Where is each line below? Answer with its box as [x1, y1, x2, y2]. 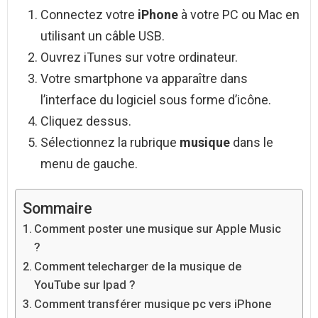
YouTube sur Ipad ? [34, 278, 136, 292]
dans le [233, 135, 273, 150]
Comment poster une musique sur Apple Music [34, 222, 282, 236]
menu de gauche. [40, 156, 138, 172]
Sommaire [23, 199, 92, 217]
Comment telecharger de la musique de [34, 260, 242, 274]
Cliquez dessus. [40, 114, 131, 129]
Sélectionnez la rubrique [40, 135, 180, 150]
